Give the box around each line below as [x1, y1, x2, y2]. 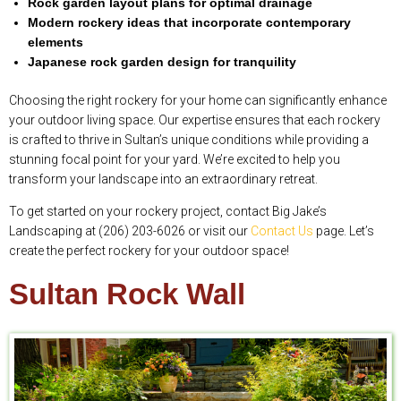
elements [28, 35, 83, 50]
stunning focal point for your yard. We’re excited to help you [9, 152, 340, 167]
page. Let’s [313, 224, 374, 239]
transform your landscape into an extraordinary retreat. [9, 172, 318, 187]
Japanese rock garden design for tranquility [28, 55, 296, 70]
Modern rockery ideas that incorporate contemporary [28, 15, 351, 30]
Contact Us [251, 224, 313, 239]
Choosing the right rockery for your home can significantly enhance [9, 93, 387, 108]
